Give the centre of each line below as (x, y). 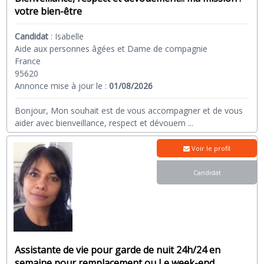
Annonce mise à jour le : (62, 85)
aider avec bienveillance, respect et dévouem (100, 123)
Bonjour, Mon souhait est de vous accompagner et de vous (129, 110)
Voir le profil (210, 148)
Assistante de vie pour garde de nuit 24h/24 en (118, 250)
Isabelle (70, 36)
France (28, 61)
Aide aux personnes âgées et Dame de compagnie (111, 48)
